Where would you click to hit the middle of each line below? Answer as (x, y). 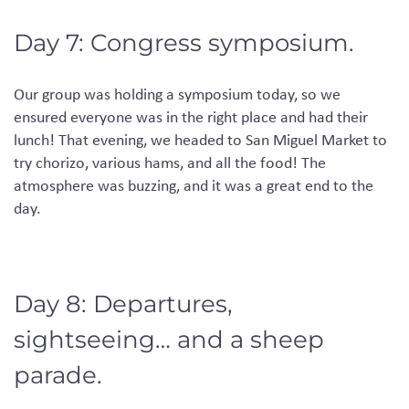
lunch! (36, 139)
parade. (58, 375)
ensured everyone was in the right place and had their (191, 116)
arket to (361, 139)
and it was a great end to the (277, 185)
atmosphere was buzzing (95, 185)
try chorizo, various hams (97, 162)
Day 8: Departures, (123, 304)
